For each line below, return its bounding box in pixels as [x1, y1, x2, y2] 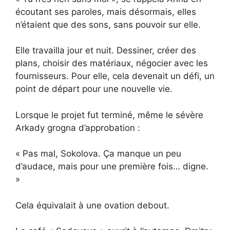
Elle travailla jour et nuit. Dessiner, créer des [15, 45, 196, 56]
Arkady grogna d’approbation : [15, 122, 140, 133]
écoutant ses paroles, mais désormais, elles [15, 6, 196, 17]
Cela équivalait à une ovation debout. [15, 200, 169, 210]
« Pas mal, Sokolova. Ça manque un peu [15, 148, 181, 159]
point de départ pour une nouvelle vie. [15, 84, 172, 94]
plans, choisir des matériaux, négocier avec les [15, 58, 208, 69]
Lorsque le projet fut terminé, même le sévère [15, 109, 203, 120]
